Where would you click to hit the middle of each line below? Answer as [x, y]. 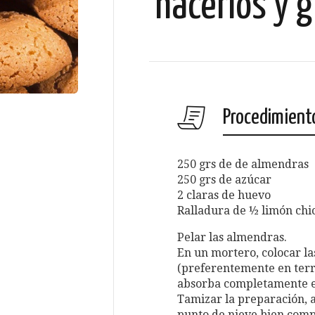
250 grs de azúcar [224, 180]
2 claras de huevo [224, 195]
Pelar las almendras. [232, 237]
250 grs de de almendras [243, 164]
